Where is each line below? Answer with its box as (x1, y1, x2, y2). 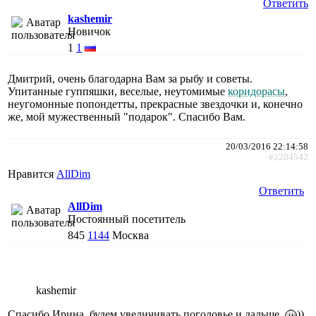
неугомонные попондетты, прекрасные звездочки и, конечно (8, 98, 303, 111)
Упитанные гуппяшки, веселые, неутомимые (8, 85, 228, 98)
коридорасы (228, 85, 285, 98)
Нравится (8, 168, 56, 181)
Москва (112, 229, 149, 242)
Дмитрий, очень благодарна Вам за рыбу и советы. (8, 73, 253, 85)
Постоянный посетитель (68, 213, 186, 226)
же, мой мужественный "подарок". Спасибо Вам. (8, 111, 245, 123)
